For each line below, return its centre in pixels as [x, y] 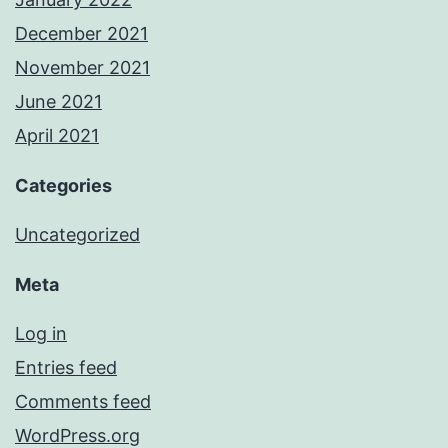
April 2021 [57, 136]
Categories [63, 186]
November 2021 [82, 68]
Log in [41, 334]
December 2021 [81, 34]
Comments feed [83, 402]
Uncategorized [77, 235]
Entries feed [66, 368]
